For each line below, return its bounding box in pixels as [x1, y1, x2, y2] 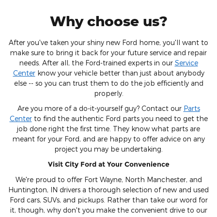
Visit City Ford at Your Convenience [47, 159, 170, 169]
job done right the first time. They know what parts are [17, 124, 200, 133]
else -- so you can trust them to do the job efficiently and [14, 78, 203, 87]
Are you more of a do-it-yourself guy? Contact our [17, 104, 184, 112]
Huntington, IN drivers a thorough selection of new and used [8, 185, 209, 194]
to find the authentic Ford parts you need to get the [31, 114, 208, 123]
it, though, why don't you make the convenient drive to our [10, 205, 207, 214]
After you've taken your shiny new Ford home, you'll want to [9, 38, 208, 46]
